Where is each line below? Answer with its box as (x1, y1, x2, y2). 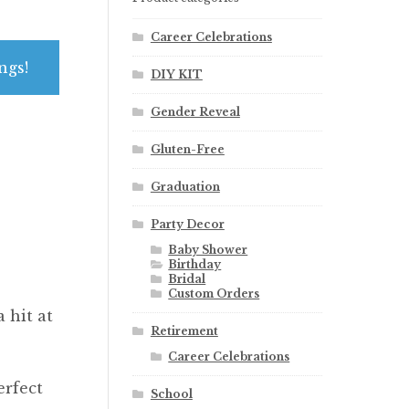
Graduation (150, 180, 220, 194)
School (150, 387, 193, 402)
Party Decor (150, 217, 225, 232)
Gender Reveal (150, 105, 240, 120)
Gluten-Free (150, 142, 225, 157)
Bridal (168, 272, 206, 287)
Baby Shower (168, 243, 248, 257)
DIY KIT (150, 68, 203, 82)
